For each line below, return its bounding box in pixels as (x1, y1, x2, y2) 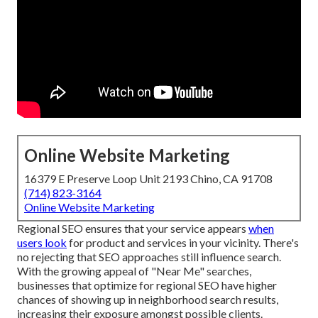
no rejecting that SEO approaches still (17, 250, 201, 264)
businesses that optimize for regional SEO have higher (17, 278, 277, 292)
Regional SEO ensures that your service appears (17, 221, 248, 236)
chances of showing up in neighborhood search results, (17, 292, 278, 307)
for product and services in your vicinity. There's (67, 236, 299, 250)
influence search (201, 250, 279, 264)
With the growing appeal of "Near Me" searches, (17, 264, 251, 278)
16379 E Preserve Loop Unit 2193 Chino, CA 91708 (24, 172, 273, 186)
